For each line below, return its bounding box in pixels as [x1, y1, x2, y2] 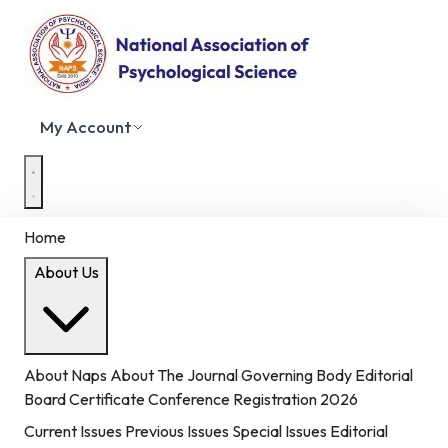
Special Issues [232, 421, 327, 441]
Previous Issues [125, 421, 229, 441]
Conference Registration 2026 [148, 389, 358, 409]
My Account [40, 116, 132, 137]
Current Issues [24, 421, 122, 441]
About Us [33, 262, 99, 282]
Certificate [69, 389, 145, 409]
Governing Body [241, 365, 352, 385]
